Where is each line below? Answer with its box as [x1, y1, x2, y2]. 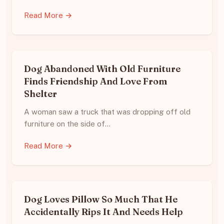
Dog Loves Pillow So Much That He [24, 193, 177, 205]
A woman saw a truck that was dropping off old [24, 107, 190, 116]
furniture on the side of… [24, 119, 110, 128]
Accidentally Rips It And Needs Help [24, 205, 183, 217]
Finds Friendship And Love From [24, 75, 167, 87]
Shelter [24, 87, 57, 99]
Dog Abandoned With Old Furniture [24, 62, 180, 74]
